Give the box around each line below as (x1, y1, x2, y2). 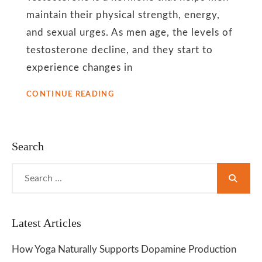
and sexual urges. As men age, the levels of (26, 27, 233, 37)
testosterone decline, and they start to (26, 45, 213, 55)
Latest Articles (12, 216, 81, 229)
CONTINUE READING (26, 91, 114, 98)
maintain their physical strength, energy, (26, 10, 220, 20)
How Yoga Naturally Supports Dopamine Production (12, 244, 236, 254)
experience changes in (26, 63, 133, 73)
